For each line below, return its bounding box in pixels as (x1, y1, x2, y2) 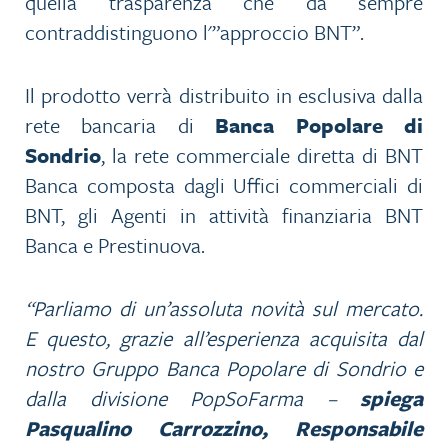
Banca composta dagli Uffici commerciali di (25, 170, 423, 201)
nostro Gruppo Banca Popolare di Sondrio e (25, 353, 423, 384)
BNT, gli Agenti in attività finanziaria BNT (25, 200, 423, 231)
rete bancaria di (25, 110, 216, 141)
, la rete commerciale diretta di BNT (101, 140, 423, 171)
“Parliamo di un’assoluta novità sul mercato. (25, 293, 423, 324)
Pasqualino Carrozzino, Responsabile (25, 413, 423, 444)
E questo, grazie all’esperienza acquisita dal (25, 323, 423, 354)
